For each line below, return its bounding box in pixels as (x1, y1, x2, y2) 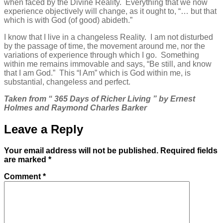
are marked (4, 155, 48, 164)
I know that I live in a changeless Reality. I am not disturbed (4, 33, 213, 42)
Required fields (160, 146, 218, 155)
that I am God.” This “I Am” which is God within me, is (4, 69, 191, 78)
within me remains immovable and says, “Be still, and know (4, 60, 212, 69)
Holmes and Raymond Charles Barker (4, 104, 147, 112)
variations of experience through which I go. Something (4, 51, 199, 60)
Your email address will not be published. (4, 146, 158, 155)
